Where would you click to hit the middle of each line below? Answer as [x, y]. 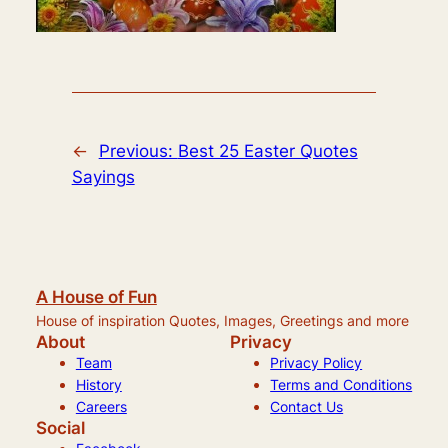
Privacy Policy [316, 362]
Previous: [138, 150]
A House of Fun [96, 296]
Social [60, 427]
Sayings [103, 176]
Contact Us [307, 406]
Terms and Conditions [341, 384]
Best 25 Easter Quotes [267, 150]
